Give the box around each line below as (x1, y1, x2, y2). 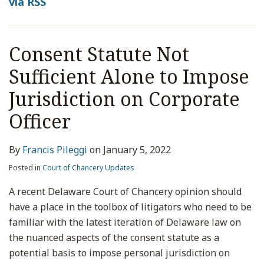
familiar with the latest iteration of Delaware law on (9, 216, 241, 229)
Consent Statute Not (9, 41, 189, 67)
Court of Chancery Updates (42, 163, 134, 173)
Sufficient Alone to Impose (9, 64, 249, 89)
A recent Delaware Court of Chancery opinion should (9, 185, 242, 198)
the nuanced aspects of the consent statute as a (9, 231, 219, 244)
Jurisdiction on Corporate (9, 86, 240, 111)
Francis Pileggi (22, 143, 87, 156)
